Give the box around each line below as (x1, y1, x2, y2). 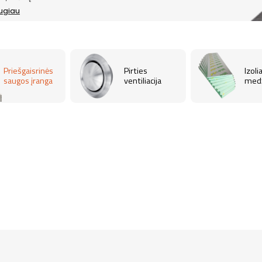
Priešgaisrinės (3, 64, 53, 77)
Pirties (123, 64, 147, 77)
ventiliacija (123, 74, 161, 87)
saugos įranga (3, 74, 53, 87)
